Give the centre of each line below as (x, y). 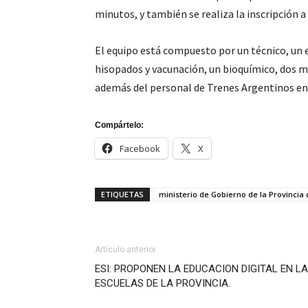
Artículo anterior (125, 250)
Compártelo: (119, 125)
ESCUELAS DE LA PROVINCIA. (163, 283)
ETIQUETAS (122, 194)
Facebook (140, 148)
